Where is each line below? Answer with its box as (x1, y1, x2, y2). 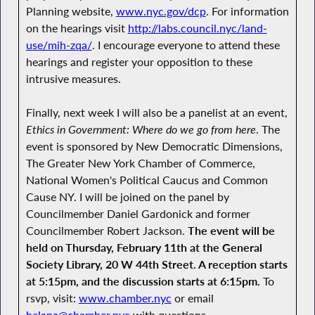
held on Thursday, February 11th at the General (25, 240, 262, 255)
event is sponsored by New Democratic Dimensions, (25, 139, 283, 154)
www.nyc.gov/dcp (115, 4, 206, 18)
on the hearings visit (25, 20, 128, 35)
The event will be (187, 224, 275, 238)
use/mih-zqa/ (25, 37, 92, 52)
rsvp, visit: (25, 291, 79, 306)
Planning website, (25, 4, 116, 18)
